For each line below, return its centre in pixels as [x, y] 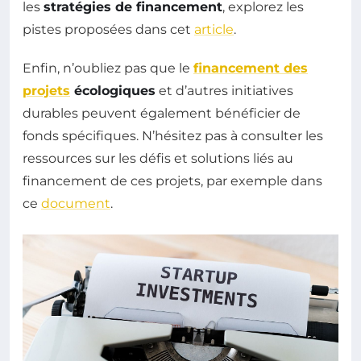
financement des [251, 68]
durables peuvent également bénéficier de [162, 113]
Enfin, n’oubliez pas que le [108, 68]
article [214, 29]
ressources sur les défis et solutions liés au [158, 158]
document [76, 203]
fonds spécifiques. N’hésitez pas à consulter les [173, 135]
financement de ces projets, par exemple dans [172, 180]
